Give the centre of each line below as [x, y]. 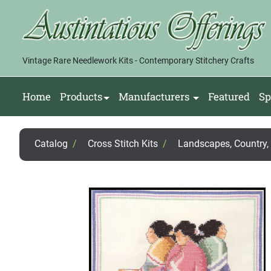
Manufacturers [154, 97]
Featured [229, 97]
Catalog [51, 144]
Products [81, 97]
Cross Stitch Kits [123, 144]
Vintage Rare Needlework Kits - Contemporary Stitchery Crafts [138, 61]
